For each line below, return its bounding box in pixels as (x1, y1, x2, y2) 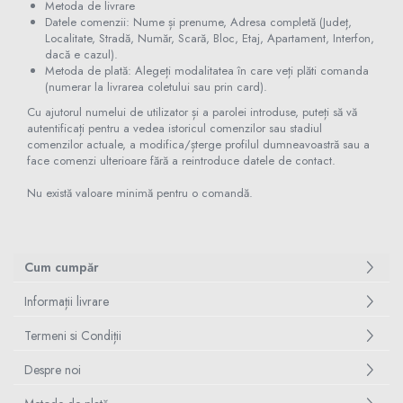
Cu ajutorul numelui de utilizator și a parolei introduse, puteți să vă (27, 103, 357, 121)
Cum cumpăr (24, 258, 99, 276)
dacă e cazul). (45, 46, 118, 63)
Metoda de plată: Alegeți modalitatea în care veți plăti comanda (45, 62, 369, 79)
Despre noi (24, 361, 81, 379)
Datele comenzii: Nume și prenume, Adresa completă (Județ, (45, 13, 352, 31)
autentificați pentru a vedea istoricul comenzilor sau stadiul (27, 120, 322, 137)
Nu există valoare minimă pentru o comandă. (27, 184, 253, 201)
